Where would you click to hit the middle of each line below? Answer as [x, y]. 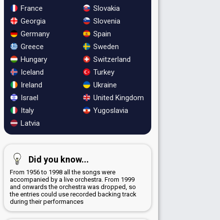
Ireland [30, 85]
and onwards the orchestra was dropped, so [73, 187]
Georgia [32, 21]
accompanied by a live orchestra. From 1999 [72, 179]
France [31, 8]
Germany [34, 34]
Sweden [105, 46]
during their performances [47, 201]
